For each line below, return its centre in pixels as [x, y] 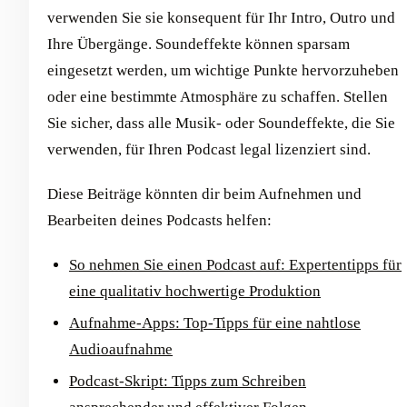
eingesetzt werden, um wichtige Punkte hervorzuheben [223, 70]
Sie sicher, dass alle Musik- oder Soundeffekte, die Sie [221, 123]
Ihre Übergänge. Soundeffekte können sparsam [199, 44]
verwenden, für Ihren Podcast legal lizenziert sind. [209, 149]
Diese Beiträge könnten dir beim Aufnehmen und [204, 194]
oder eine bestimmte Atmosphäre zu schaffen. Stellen [218, 96]
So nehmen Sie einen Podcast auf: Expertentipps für [235, 264]
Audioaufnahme [121, 349]
